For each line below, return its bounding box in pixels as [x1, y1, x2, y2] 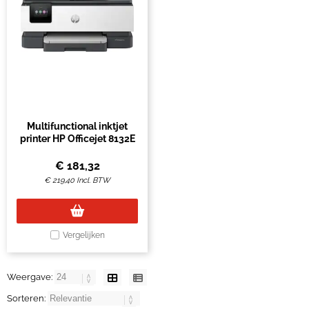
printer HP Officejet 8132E [19, 133, 135, 144]
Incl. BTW [77, 176, 110, 185]
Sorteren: [7, 293, 48, 303]
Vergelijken [62, 230, 105, 240]
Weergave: [7, 272, 54, 282]
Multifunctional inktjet [27, 121, 128, 132]
